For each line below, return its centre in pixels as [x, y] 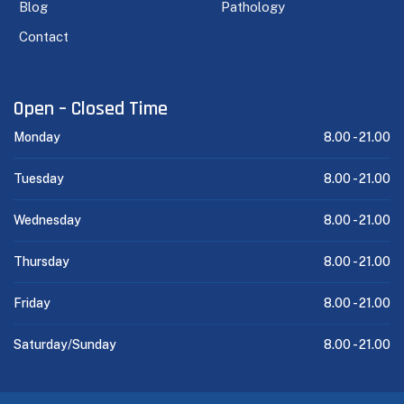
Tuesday [39, 179]
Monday [37, 138]
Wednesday [47, 220]
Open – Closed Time [91, 110]
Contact [44, 37]
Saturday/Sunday [65, 345]
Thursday [41, 262]
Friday [32, 303]
